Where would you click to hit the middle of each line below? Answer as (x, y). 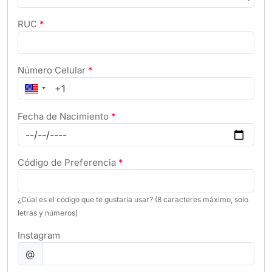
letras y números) (48, 213)
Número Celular (52, 70)
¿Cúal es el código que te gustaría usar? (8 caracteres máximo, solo (133, 199)
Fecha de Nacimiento (63, 116)
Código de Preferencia (67, 162)
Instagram (39, 235)
